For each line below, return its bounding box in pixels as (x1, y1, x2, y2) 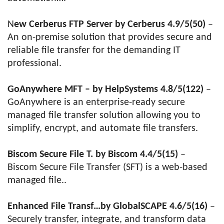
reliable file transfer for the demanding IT (7, 45, 180, 55)
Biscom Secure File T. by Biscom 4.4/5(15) (7, 149, 178, 159)
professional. (7, 58, 61, 68)
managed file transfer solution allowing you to (7, 110, 200, 120)
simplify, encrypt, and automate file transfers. (7, 123, 198, 133)
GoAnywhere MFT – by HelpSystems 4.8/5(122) (7, 84, 203, 94)
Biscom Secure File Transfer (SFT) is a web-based (7, 162, 207, 172)
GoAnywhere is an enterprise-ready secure (7, 97, 185, 107)
